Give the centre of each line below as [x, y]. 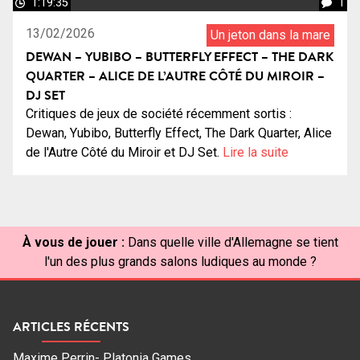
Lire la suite [256, 152]
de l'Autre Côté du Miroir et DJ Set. [124, 152]
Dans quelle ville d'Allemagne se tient [233, 242]
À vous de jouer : [73, 242]
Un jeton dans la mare [270, 35]
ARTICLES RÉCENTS [71, 327]
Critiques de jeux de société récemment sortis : [159, 113]
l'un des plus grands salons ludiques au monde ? [180, 261]
